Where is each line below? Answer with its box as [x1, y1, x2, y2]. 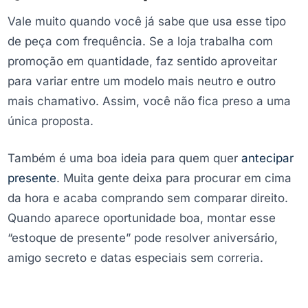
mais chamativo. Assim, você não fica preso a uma [8, 94, 291, 109]
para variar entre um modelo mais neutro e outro [8, 74, 276, 89]
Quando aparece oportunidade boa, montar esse [8, 211, 276, 225]
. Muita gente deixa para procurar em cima [56, 171, 291, 186]
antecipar [241, 151, 294, 166]
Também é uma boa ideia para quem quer [8, 151, 241, 166]
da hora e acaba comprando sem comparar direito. [8, 191, 288, 206]
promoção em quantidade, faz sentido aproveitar [8, 54, 277, 69]
